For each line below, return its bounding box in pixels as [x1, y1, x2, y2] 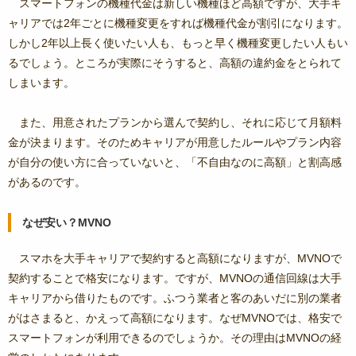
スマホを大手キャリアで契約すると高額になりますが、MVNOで [19, 252, 342, 265]
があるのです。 [8, 176, 86, 189]
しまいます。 [8, 76, 75, 90]
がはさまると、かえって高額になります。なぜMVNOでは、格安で [8, 311, 342, 325]
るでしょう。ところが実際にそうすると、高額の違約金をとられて [8, 56, 342, 70]
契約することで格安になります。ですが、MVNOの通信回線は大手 [8, 272, 342, 285]
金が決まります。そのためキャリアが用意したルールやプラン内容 [8, 136, 342, 149]
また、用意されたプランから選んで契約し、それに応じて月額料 [19, 116, 342, 130]
